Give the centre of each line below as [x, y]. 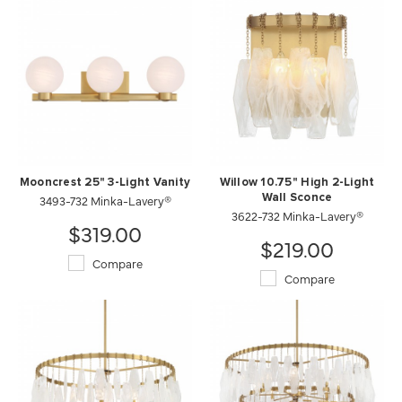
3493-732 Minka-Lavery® [105, 200]
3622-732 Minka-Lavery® [297, 215]
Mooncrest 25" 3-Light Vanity [105, 182]
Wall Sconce [297, 197]
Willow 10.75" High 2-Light [297, 182]
